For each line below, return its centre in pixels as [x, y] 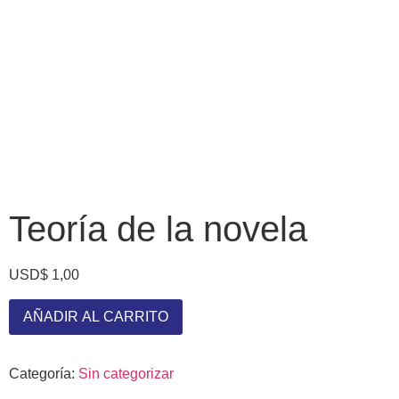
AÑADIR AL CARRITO [96, 316]
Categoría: [44, 373]
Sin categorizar [126, 373]
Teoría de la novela [158, 229]
